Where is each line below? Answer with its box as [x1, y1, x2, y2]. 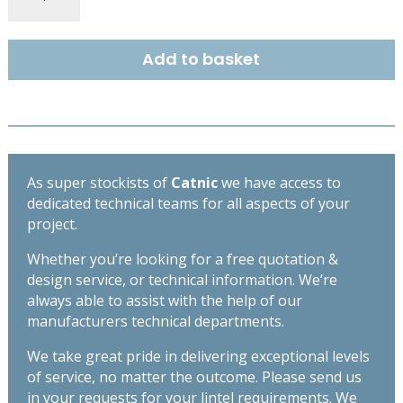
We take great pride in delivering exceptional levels [26, 345, 370, 366]
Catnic [170, 172, 218, 193]
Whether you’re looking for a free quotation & [26, 248, 338, 269]
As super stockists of [26, 172, 171, 193]
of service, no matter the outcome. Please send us [26, 366, 362, 387]
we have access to [217, 172, 341, 193]
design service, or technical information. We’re [26, 269, 337, 290]
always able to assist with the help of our [26, 290, 302, 310]
